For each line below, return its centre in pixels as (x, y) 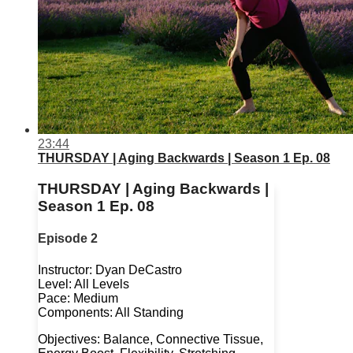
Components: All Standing (111, 312)
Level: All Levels (84, 284)
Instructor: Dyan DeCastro (110, 269)
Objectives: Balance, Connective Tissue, (150, 339)
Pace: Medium (78, 298)
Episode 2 (68, 239)
